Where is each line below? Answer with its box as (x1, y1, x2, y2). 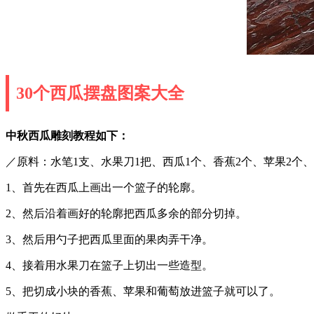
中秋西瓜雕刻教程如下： (6, 129, 129, 142)
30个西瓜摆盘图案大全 (16, 83, 184, 102)
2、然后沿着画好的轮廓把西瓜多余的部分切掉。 (6, 207, 247, 219)
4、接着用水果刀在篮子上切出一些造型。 (6, 259, 213, 271)
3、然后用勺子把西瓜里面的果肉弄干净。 (6, 233, 213, 245)
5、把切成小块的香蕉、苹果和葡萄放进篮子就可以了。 (6, 285, 280, 297)
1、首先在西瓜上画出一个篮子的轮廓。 (6, 181, 202, 193)
